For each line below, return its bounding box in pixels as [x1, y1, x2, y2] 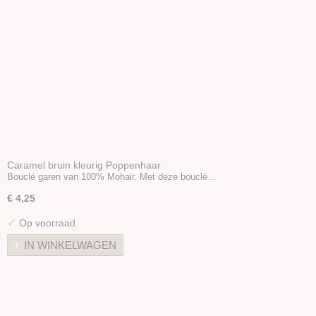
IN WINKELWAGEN [24, 238, 116, 251]
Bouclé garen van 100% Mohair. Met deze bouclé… [7, 171, 217, 182]
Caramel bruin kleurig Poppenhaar [7, 159, 161, 171]
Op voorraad [16, 217, 75, 229]
